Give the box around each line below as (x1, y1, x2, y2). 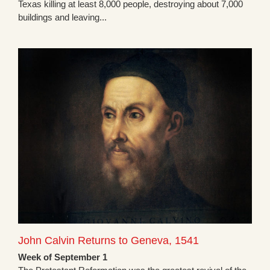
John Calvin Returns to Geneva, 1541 (18, 234, 199, 247)
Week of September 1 (18, 252, 107, 263)
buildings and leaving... (18, 12, 107, 23)
